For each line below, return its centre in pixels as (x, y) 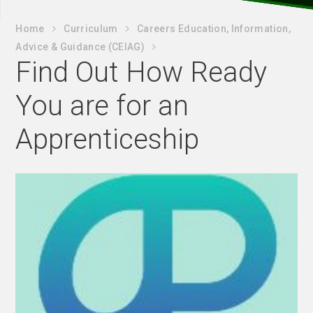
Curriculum (91, 29)
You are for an (102, 106)
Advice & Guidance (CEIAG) (80, 47)
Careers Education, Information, (214, 29)
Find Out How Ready (141, 72)
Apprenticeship (108, 139)
